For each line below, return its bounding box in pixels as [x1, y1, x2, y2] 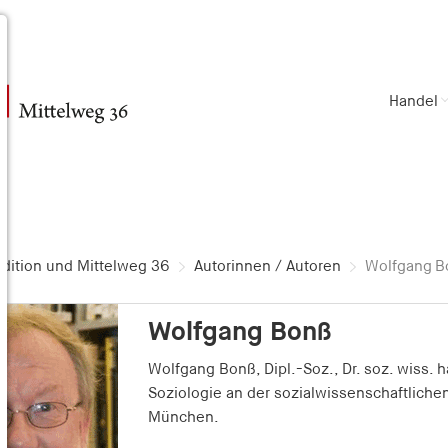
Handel [388, 94, 438, 109]
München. [148, 409, 219, 425]
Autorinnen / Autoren [194, 259, 341, 274]
